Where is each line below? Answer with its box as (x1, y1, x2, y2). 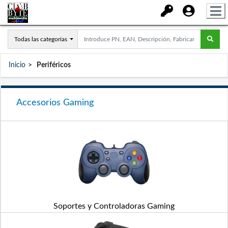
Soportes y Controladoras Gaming (53, 202, 175, 210)
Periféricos (37, 62, 71, 69)
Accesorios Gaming (16, 98, 94, 107)
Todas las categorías (14, 36, 67, 42)
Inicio (9, 62, 25, 69)
